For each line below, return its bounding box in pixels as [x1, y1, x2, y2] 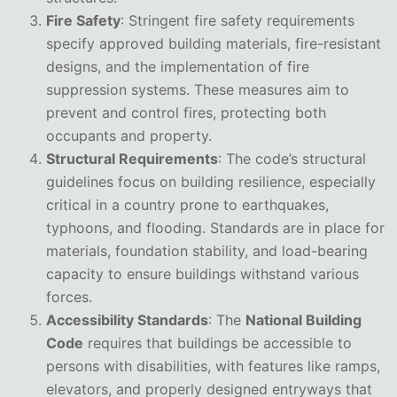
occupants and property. [46, 127, 212, 145]
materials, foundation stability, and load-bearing [46, 242, 368, 261]
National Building [245, 311, 362, 330]
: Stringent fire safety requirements [121, 12, 354, 30]
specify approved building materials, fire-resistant [46, 35, 381, 53]
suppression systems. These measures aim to [46, 81, 349, 99]
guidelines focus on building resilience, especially [46, 173, 376, 191]
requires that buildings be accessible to [83, 334, 352, 353]
